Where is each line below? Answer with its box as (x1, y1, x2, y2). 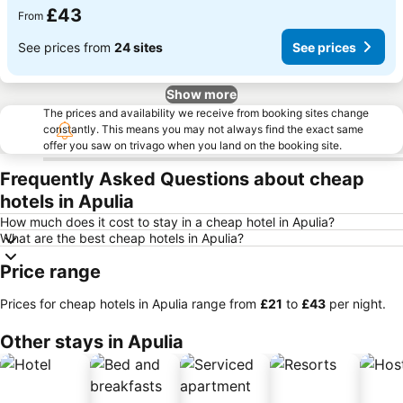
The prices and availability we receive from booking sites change (43, 106, 369, 120)
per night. (326, 296, 386, 311)
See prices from (18, 39, 114, 55)
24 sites (114, 39, 163, 55)
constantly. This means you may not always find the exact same (43, 122, 363, 136)
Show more (166, 86, 237, 102)
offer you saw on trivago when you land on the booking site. (43, 139, 342, 152)
